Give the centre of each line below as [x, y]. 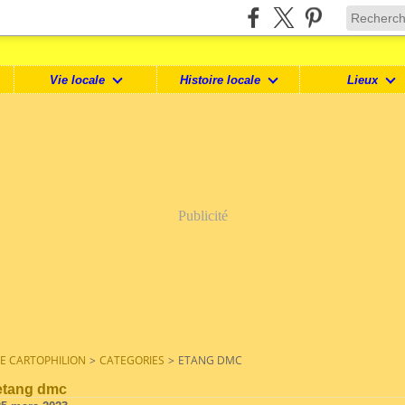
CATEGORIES [132, 360]
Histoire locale [221, 80]
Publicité [202, 216]
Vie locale [78, 80]
